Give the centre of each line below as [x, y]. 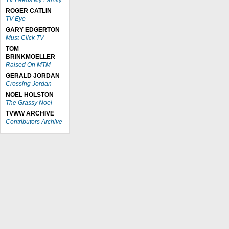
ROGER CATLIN [29, 11]
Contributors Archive [34, 122]
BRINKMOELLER [30, 57]
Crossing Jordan [29, 84]
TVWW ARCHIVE [30, 113]
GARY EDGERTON [33, 30]
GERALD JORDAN [33, 76]
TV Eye [16, 19]
